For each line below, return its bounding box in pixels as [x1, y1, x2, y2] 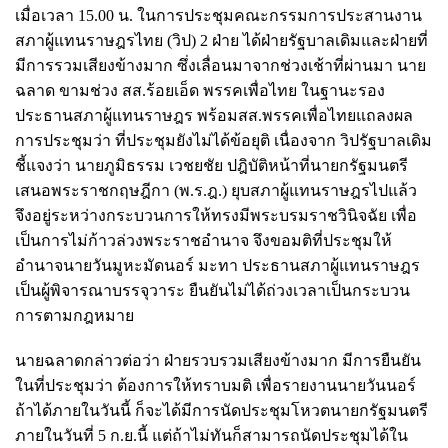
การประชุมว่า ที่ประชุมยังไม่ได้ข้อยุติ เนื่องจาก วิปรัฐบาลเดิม [15, 131, 432, 149]
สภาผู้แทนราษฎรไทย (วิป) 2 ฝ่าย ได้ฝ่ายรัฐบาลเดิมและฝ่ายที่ [15, 31, 428, 49]
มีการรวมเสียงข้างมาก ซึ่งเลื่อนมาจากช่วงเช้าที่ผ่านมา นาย [15, 56, 426, 74]
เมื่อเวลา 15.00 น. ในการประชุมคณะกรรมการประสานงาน [15, 6, 422, 24]
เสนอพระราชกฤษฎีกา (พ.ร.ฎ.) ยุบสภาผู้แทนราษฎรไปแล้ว [15, 181, 417, 199]
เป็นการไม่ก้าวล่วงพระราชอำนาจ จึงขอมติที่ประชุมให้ [15, 231, 392, 249]
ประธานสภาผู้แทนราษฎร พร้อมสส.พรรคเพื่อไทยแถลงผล [15, 106, 413, 124]
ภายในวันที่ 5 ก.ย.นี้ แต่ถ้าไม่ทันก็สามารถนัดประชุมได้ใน [15, 426, 408, 444]
